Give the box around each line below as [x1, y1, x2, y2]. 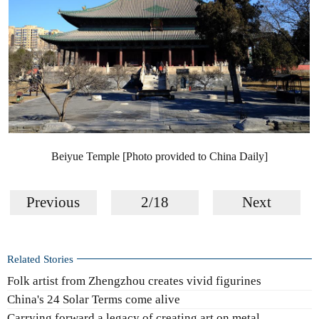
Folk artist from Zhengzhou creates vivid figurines [7, 273, 261, 288]
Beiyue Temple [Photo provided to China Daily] [51, 150, 268, 162]
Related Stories [7, 252, 73, 265]
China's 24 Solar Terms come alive [7, 293, 180, 307]
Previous [26, 193, 80, 211]
